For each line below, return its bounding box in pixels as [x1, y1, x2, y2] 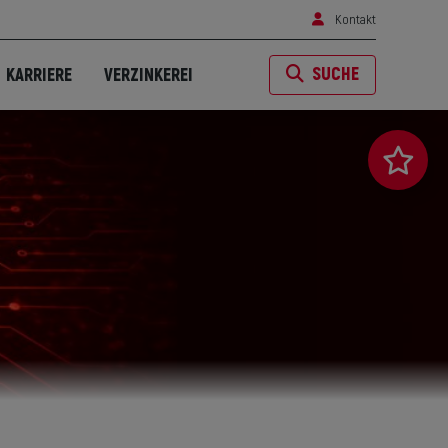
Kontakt [332, 11, 376, 28]
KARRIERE [6, 64, 72, 88]
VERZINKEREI [104, 64, 193, 88]
